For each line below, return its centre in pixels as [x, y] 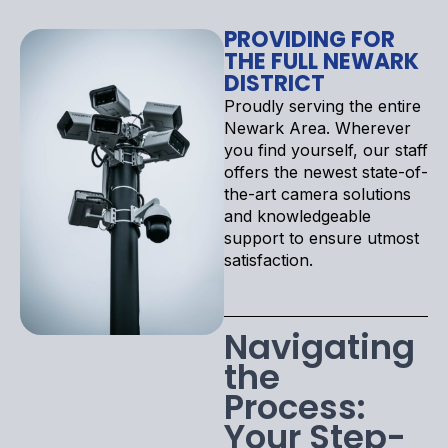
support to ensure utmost [321, 237]
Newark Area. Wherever [317, 127]
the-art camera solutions [317, 193]
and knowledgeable [297, 215]
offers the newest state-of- [326, 171]
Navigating [319, 346]
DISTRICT [274, 83]
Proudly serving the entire [322, 105]
